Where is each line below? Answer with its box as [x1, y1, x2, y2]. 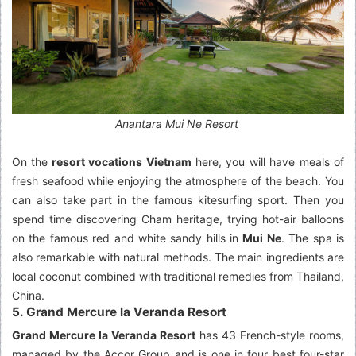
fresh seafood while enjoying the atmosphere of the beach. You [12, 173, 344, 188]
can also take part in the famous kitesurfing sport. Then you [12, 192, 344, 207]
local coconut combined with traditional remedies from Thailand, [12, 269, 344, 283]
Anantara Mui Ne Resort [114, 116, 242, 130]
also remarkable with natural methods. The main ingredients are [12, 250, 344, 264]
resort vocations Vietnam [48, 154, 192, 168]
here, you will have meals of [191, 154, 345, 168]
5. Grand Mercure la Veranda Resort [12, 304, 226, 319]
